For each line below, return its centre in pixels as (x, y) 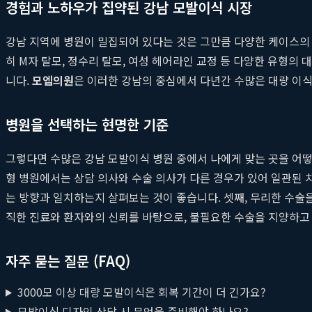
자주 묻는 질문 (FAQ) (68, 260)
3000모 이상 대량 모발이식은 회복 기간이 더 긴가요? (141, 291)
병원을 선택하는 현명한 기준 (87, 124)
